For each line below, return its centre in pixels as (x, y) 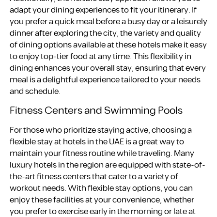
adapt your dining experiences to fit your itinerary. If (103, 10)
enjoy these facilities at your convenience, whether (102, 200)
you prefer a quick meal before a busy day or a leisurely (108, 22)
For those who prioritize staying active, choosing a (101, 131)
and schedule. (35, 92)
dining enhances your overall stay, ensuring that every (108, 69)
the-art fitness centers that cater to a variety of (94, 177)
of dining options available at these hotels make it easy (108, 45)
